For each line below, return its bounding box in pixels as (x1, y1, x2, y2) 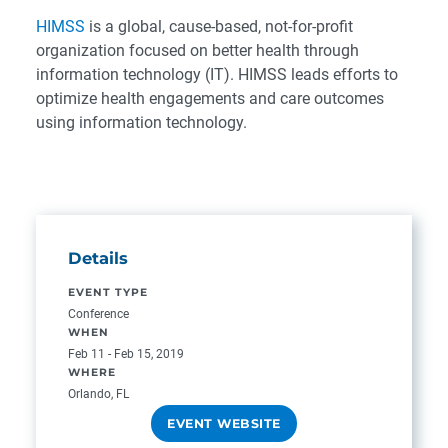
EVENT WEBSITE (167, 416, 281, 431)
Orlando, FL (68, 386, 129, 401)
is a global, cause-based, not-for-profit (85, 17, 353, 36)
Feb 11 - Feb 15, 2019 (68, 346, 184, 361)
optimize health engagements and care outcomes (36, 89, 384, 108)
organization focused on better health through (36, 41, 359, 60)
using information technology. (36, 113, 247, 132)
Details (68, 248, 128, 268)
